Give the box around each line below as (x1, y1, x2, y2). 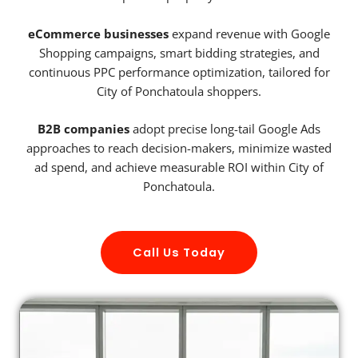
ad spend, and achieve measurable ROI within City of (34, 159, 324, 176)
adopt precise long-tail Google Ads (129, 121, 320, 137)
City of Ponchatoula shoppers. (97, 82, 261, 99)
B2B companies (38, 121, 129, 137)
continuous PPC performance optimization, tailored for (28, 63, 330, 80)
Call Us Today (133, 244, 225, 261)
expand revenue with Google (169, 25, 330, 42)
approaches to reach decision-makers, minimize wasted (26, 140, 332, 157)
